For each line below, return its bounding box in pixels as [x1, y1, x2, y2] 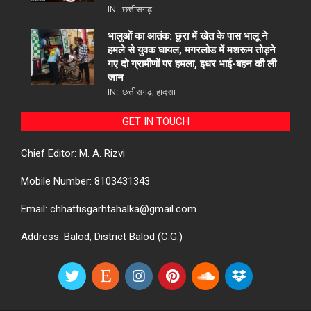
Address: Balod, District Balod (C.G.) [21, 230, 183, 243]
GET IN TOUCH [121, 115, 190, 128]
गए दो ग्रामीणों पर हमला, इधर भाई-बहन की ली [108, 57, 276, 70]
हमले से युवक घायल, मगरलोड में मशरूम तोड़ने [108, 43, 276, 56]
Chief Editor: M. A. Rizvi [21, 146, 125, 160]
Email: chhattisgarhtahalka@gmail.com [21, 202, 196, 215]
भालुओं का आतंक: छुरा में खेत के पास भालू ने [108, 29, 268, 42]
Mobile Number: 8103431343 [21, 174, 150, 187]
